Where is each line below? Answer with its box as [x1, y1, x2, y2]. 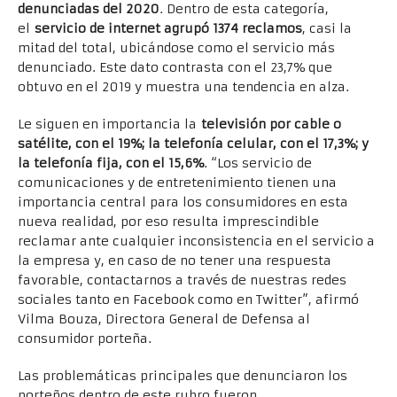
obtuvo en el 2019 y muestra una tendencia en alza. [18, 79, 349, 96]
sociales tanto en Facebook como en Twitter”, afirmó [18, 292, 359, 308]
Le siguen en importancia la [18, 116, 201, 133]
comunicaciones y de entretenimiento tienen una [18, 175, 337, 191]
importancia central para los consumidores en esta [18, 194, 348, 211]
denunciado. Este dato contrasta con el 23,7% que [18, 59, 332, 76]
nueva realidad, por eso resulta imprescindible [18, 214, 319, 230]
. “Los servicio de [204, 155, 312, 172]
